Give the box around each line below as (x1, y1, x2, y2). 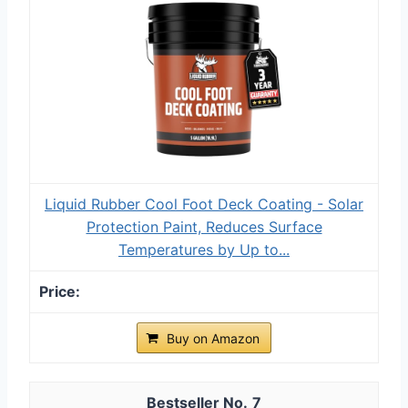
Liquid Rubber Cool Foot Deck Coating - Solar (45, 194, 363, 213)
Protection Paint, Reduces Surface (86, 217, 322, 236)
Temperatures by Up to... (118, 240, 290, 259)
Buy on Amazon (167, 330, 260, 346)
